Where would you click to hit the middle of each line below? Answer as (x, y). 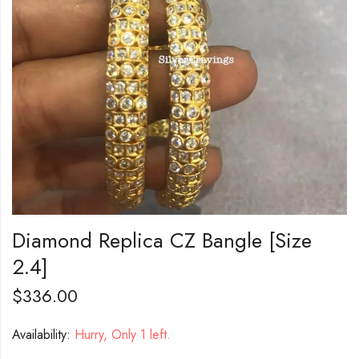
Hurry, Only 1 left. (121, 334)
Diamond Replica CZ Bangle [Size (162, 240)
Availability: (41, 334)
